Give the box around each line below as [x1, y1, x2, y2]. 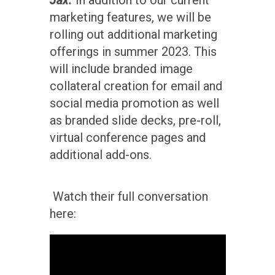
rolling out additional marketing [49, 26, 217, 42]
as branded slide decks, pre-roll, [49, 112, 221, 128]
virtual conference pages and [49, 130, 206, 145]
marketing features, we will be [49, 9, 211, 25]
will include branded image [49, 61, 193, 76]
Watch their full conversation [49, 188, 208, 204]
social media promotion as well [49, 95, 219, 110]
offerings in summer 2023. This [49, 44, 217, 59]
